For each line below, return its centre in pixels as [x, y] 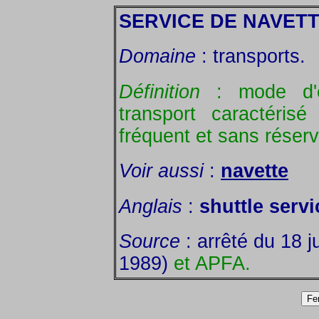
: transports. [251, 57]
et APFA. [212, 263]
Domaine [157, 57]
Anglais [151, 206]
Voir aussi [161, 171]
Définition [159, 91]
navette [255, 171]
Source [150, 241]
